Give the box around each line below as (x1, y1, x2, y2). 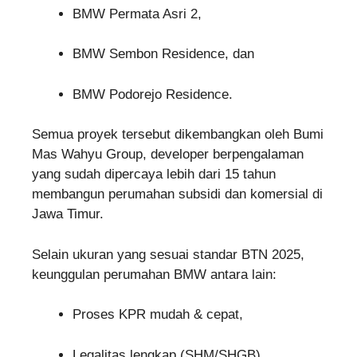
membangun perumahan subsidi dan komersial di (32, 186, 323, 202)
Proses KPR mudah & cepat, (73, 307, 243, 323)
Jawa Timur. (32, 206, 104, 222)
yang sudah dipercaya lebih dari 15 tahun (32, 167, 276, 182)
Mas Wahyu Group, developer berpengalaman (32, 147, 304, 163)
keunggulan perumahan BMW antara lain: (32, 266, 277, 282)
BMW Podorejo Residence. (73, 86, 233, 102)
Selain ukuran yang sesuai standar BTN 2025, (32, 246, 304, 262)
